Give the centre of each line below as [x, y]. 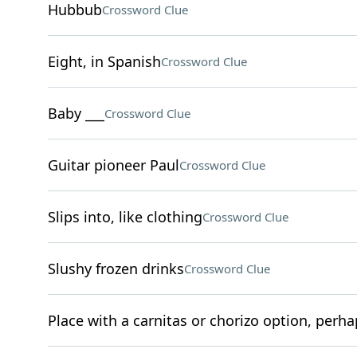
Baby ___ [76, 113]
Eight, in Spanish [104, 61]
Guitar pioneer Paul [113, 165]
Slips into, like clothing [125, 217]
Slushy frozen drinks [116, 269]
